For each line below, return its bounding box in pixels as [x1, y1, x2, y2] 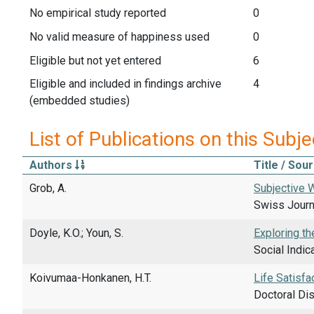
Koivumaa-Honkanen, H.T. [29, 271, 151, 285]
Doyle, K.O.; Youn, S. [29, 226, 123, 240]
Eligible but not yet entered [29, 53, 161, 67]
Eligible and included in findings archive [29, 77, 221, 91]
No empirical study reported [29, 6, 166, 20]
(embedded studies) [29, 94, 130, 108]
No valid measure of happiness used [29, 29, 210, 43]
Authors [29, 158, 75, 172]
